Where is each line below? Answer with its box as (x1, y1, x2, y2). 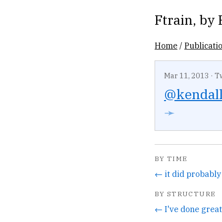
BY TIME (155, 154, 188, 164)
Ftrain (155, 11, 193, 28)
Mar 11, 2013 (164, 71, 209, 80)
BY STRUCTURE (155, 189, 216, 198)
